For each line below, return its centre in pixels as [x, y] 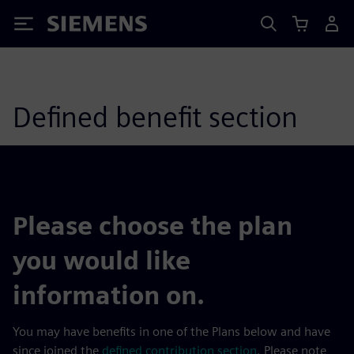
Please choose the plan [153, 226]
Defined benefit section [155, 117]
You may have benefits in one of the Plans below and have [171, 331]
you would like [102, 260]
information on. [109, 295]
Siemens [73, 26]
